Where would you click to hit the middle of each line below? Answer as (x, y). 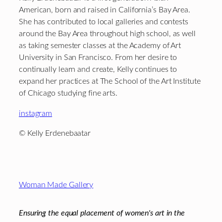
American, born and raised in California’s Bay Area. (105, 10)
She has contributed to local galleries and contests (104, 22)
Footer (39, 178)
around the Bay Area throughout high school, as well (107, 34)
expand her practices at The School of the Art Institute (110, 82)
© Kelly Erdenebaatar (55, 134)
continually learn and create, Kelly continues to (98, 70)
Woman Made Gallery (56, 185)
